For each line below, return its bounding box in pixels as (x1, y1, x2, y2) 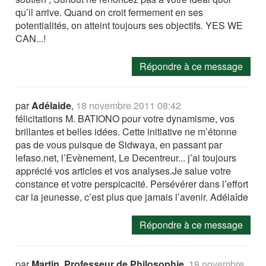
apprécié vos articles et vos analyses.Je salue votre (15, 164, 232, 178)
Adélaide (31, 99, 72, 112)
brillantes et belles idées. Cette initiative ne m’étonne (15, 125, 237, 138)
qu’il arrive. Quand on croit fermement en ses (15, 5, 204, 19)
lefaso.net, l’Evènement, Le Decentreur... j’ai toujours (15, 151, 237, 164)
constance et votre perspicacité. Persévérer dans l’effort (15, 177, 249, 191)
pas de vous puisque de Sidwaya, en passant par (15, 138, 223, 151)
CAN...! (15, 31, 46, 45)
